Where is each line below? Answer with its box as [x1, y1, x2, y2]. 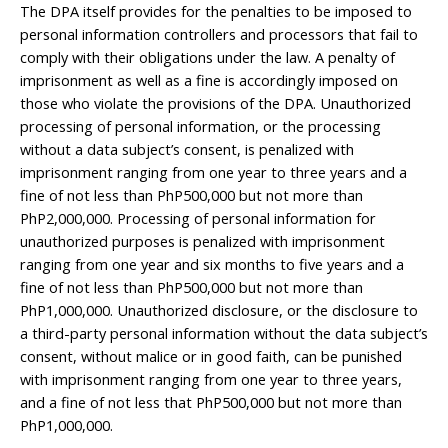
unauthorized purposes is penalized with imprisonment [20, 230, 385, 251]
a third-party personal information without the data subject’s [20, 322, 428, 343]
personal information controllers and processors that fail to [20, 23, 418, 44]
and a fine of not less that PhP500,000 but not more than [20, 391, 402, 412]
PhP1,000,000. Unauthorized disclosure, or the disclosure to [20, 299, 418, 320]
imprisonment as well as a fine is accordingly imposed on [20, 69, 398, 90]
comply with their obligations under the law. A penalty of [20, 46, 395, 67]
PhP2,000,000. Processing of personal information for [20, 207, 376, 228]
